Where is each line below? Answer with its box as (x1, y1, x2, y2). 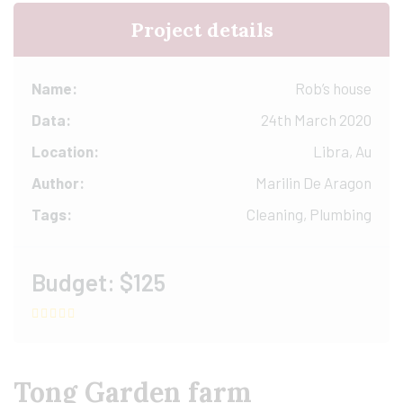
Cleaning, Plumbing (246, 205, 372, 223)
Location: (31, 142, 99, 160)
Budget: (31, 268, 115, 296)
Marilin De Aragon (255, 174, 372, 192)
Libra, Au (313, 142, 372, 160)
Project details (130, 17, 273, 42)
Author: (31, 174, 85, 192)
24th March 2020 (261, 111, 372, 129)
